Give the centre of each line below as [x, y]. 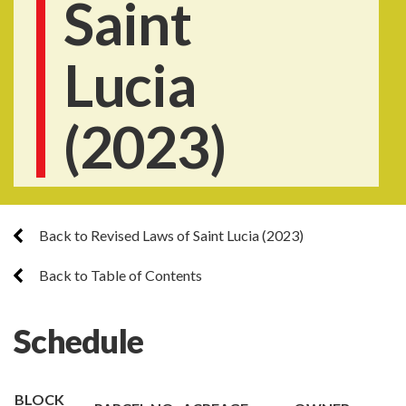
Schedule [79, 341]
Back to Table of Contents [119, 275]
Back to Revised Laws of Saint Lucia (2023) [170, 235]
